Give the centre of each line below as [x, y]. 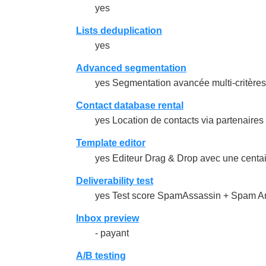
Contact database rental [130, 106]
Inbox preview [107, 218]
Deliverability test [115, 180]
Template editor [111, 143]
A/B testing [101, 255]
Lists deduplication [119, 30]
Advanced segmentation [131, 68]
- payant [112, 233]
